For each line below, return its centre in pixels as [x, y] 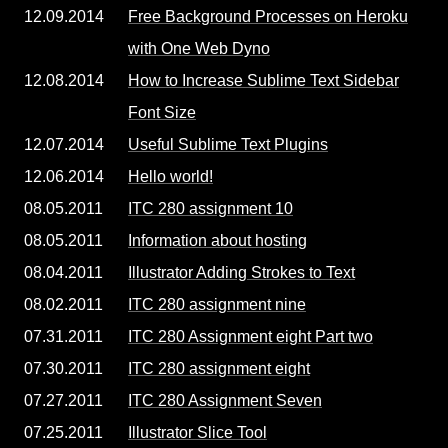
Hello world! [170, 176]
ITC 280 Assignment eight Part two [250, 336]
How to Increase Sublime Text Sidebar [263, 80]
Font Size [162, 112]
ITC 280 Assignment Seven [225, 400]
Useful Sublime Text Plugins [228, 144]
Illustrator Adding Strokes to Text [241, 272]
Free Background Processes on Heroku [268, 16]
